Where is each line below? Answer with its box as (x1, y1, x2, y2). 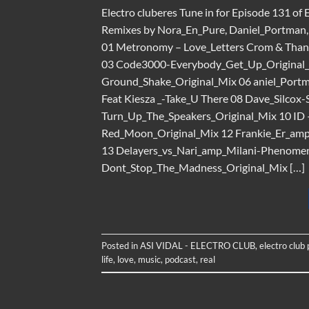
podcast (165, 253, 196, 265)
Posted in (101, 239, 140, 251)
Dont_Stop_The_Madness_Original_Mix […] (101, 160, 305, 174)
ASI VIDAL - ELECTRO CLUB (140, 239, 255, 251)
